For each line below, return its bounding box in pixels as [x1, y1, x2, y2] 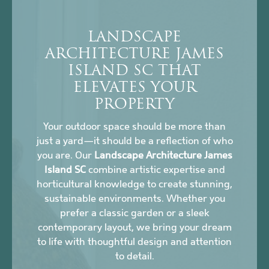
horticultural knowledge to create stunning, [37, 178, 232, 190]
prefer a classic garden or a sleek [59, 207, 210, 219]
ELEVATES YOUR [73, 81, 196, 96]
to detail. [115, 250, 154, 262]
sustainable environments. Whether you [44, 193, 225, 205]
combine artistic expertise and [85, 164, 225, 176]
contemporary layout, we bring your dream [37, 222, 232, 234]
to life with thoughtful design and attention [37, 236, 232, 248]
